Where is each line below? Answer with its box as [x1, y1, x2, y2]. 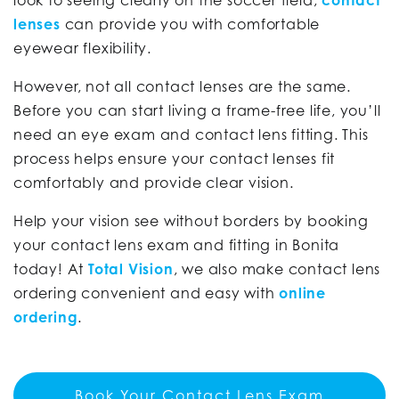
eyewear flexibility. [13, 39, 152, 58]
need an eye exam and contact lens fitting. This [13, 126, 369, 144]
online [279, 284, 327, 303]
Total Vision [88, 260, 174, 279]
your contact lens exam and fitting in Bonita [13, 236, 340, 255]
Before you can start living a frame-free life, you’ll [13, 102, 381, 120]
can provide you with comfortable [60, 15, 321, 34]
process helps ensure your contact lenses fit [13, 150, 336, 168]
